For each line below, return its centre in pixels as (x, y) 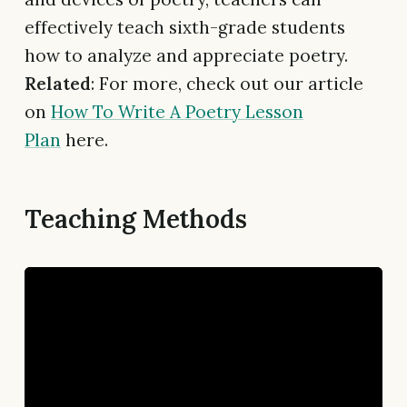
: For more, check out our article (227, 84)
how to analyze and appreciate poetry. (186, 56)
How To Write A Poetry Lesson (177, 112)
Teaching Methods (136, 219)
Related (58, 84)
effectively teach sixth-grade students (185, 28)
